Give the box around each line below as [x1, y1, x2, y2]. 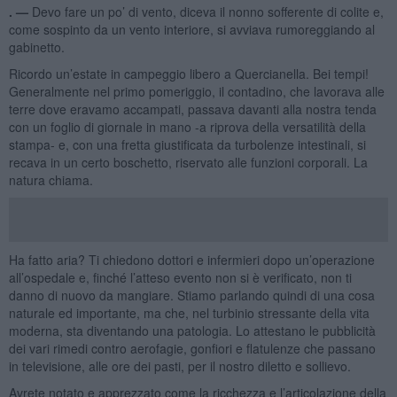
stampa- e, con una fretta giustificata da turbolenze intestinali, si [8, 135, 366, 153]
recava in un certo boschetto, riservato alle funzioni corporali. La [8, 152, 368, 171]
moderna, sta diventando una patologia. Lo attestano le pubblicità [8, 321, 376, 339]
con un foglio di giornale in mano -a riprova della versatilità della [8, 117, 366, 136]
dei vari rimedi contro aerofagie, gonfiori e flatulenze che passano [8, 339, 376, 357]
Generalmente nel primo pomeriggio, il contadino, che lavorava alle [8, 82, 385, 100]
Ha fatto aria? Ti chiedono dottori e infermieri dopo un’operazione [8, 250, 375, 269]
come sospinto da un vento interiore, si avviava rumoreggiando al [8, 19, 375, 38]
